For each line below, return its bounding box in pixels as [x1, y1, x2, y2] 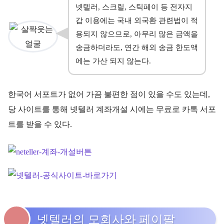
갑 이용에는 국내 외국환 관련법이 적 [75, 15, 198, 24]
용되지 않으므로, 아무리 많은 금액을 [75, 29, 198, 38]
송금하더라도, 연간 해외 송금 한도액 [75, 42, 198, 51]
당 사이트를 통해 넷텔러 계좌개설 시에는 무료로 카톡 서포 [8, 104, 216, 113]
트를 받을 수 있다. [8, 119, 72, 128]
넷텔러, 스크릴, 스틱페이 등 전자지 [75, 2, 192, 11]
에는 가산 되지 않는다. [75, 56, 151, 65]
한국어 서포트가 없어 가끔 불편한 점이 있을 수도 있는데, [8, 89, 210, 98]
